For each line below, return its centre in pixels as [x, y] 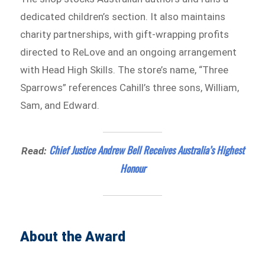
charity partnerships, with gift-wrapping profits [125, 34]
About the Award [73, 237]
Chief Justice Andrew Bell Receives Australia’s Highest [146, 150]
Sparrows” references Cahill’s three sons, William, [130, 87]
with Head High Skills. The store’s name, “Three [125, 70]
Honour [132, 168]
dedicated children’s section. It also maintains [123, 16]
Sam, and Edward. [60, 105]
